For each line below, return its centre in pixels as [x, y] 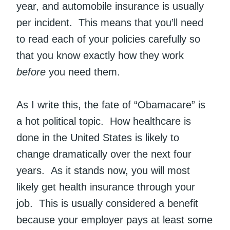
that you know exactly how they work [100, 56]
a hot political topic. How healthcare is [104, 121]
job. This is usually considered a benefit [107, 204]
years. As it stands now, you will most [103, 171]
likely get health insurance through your [106, 187]
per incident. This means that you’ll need [110, 23]
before [31, 72]
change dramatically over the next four [104, 154]
